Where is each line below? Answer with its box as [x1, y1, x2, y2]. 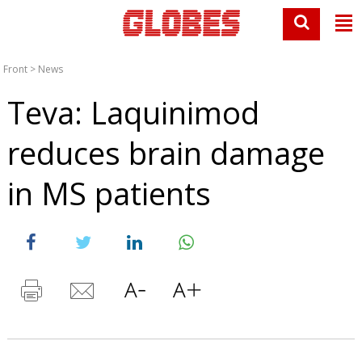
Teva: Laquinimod [6, 91, 259, 133]
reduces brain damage [6, 132, 325, 174]
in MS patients [6, 172, 211, 214]
